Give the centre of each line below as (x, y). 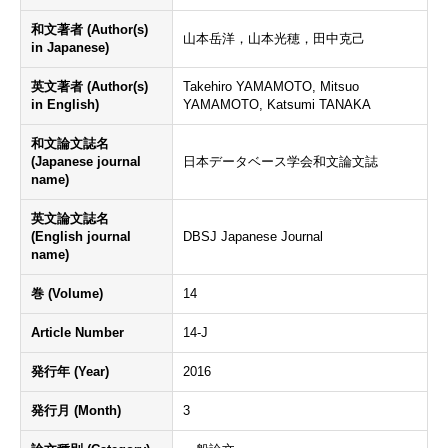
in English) (65, 104)
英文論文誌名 (70, 218)
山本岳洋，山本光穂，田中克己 (274, 38)
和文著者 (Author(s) (89, 29)
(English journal (81, 236)
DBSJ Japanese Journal (253, 236)
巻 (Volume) (67, 293)
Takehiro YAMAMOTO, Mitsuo (271, 86)
